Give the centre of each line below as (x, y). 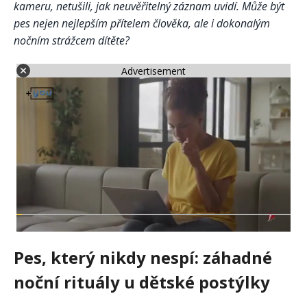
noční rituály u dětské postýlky (142, 282)
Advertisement (153, 71)
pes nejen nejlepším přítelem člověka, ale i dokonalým (142, 24)
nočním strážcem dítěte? (72, 41)
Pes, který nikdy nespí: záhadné (143, 258)
